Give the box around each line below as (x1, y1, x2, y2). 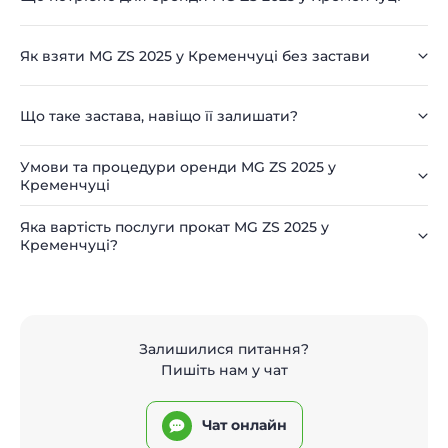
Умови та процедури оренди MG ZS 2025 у (20, 157, 336, 176)
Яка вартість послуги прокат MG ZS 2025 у (20, 217, 329, 236)
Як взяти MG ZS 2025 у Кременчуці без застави (20, 46, 370, 65)
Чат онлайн (201, 416, 287, 435)
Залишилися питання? (139, 339, 309, 358)
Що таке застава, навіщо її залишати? (20, 106, 298, 125)
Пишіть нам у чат (160, 360, 288, 379)
